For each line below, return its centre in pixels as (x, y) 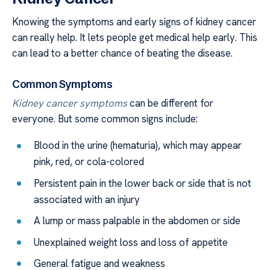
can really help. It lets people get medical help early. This (135, 38)
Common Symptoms (62, 84)
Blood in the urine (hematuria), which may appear (138, 146)
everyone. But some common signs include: (105, 118)
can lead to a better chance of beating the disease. (122, 53)
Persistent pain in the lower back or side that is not (143, 183)
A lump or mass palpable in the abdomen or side (137, 221)
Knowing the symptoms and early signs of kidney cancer (134, 22)
